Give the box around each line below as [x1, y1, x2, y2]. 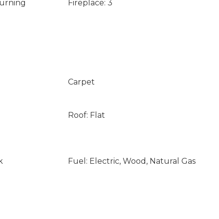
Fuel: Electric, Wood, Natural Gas [67, 156, 196, 166]
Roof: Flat [67, 110, 105, 120]
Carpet [67, 77, 95, 87]
